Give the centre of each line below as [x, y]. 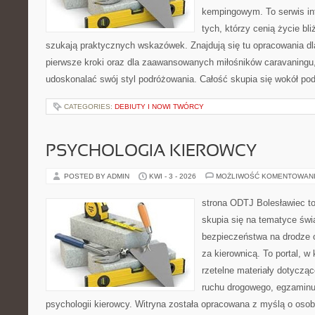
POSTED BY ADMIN [98, 176]
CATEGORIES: [89, 107]
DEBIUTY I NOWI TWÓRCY [159, 107]
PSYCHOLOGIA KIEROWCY [151, 152]
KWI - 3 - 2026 [173, 176]
